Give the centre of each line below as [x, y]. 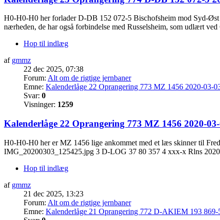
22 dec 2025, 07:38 [54, 69]
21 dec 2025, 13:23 [54, 193]
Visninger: [41, 105]
